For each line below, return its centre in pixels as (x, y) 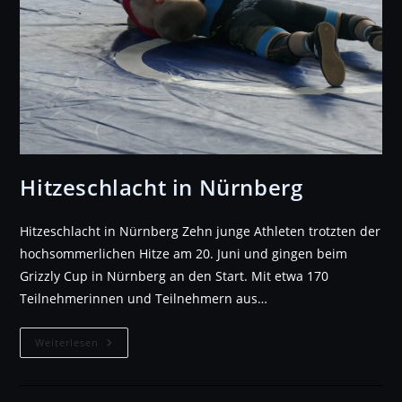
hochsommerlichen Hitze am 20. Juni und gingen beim (184, 253)
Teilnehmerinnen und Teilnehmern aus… (144, 298)
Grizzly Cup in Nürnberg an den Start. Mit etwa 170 (175, 275)
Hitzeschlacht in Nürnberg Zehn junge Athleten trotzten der (201, 231)
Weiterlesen (67, 342)
